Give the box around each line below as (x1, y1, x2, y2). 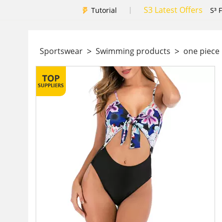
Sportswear (36, 46, 87, 56)
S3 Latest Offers (144, 4, 203, 15)
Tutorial (91, 5, 117, 15)
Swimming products (92, 46, 174, 56)
